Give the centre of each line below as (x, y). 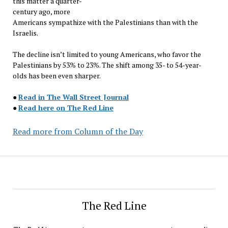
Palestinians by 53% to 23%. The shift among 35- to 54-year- (107, 65)
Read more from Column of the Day (78, 131)
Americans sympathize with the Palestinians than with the (105, 22)
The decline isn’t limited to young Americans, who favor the (107, 54)
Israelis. (25, 33)
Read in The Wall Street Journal (73, 97)
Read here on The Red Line (66, 107)
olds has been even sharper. (57, 75)
